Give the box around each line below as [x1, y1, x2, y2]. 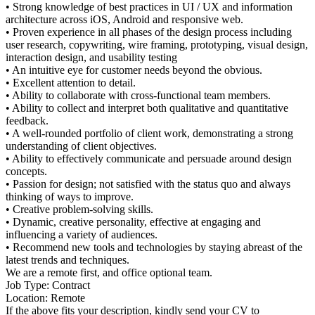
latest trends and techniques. [6, 254, 129, 266]
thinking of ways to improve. [6, 191, 134, 202]
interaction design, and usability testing [6, 51, 177, 63]
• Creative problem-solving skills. [6, 203, 153, 215]
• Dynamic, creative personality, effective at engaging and [6, 216, 261, 228]
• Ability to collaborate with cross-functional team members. [6, 89, 271, 101]
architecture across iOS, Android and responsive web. [6, 13, 243, 25]
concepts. [6, 165, 47, 177]
